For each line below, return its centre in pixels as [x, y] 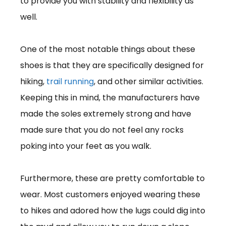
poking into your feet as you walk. [86, 146]
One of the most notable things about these [108, 49]
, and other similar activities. [149, 81]
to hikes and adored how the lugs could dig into [113, 210]
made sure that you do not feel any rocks [102, 130]
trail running [70, 81]
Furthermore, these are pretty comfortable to [112, 178]
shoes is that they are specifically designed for [112, 65]
